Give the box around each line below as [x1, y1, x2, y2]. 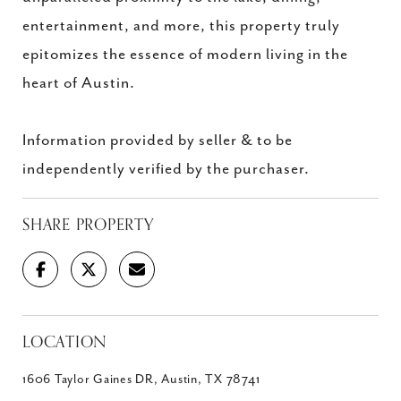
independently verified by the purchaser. [22, 160, 310, 178]
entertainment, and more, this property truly [22, 17, 340, 35]
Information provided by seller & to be [22, 132, 293, 149]
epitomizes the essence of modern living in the [22, 46, 348, 64]
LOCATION [22, 328, 107, 355]
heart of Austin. [22, 74, 135, 92]
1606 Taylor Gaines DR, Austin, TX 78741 [22, 372, 260, 387]
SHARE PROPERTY [22, 211, 154, 238]
